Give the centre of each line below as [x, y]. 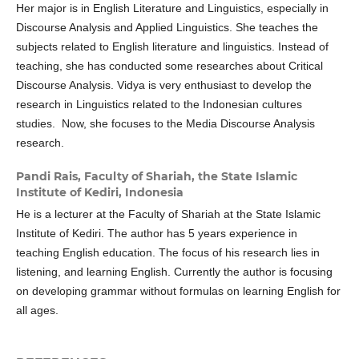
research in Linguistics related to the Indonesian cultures [159, 105]
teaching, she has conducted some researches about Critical [169, 66]
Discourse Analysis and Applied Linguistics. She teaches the [167, 28]
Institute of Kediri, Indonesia [99, 193]
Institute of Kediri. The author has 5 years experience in [156, 234]
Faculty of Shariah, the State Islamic [190, 177]
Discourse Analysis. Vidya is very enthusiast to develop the [163, 85]
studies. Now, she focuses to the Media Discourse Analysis [165, 124]
